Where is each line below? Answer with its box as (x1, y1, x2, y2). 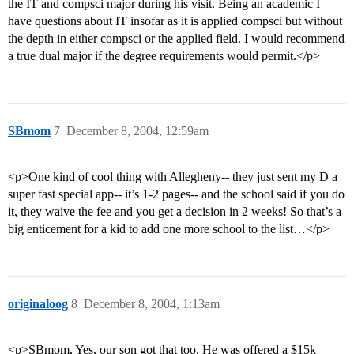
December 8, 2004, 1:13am (84, 297, 220, 311)
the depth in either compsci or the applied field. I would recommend (8, 32, 345, 46)
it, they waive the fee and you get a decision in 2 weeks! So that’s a (8, 205, 341, 219)
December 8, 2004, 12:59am (66, 124, 209, 138)
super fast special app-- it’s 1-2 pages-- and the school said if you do (8, 187, 345, 201)
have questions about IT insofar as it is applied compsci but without (8, 14, 342, 28)
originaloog (8, 297, 68, 311)
